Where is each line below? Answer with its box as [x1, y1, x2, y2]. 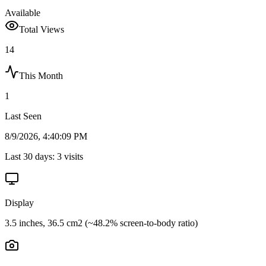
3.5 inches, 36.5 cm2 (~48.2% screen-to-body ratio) [5, 217, 198, 228]
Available [5, 7, 40, 18]
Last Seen [5, 110, 42, 121]
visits [62, 151, 83, 161]
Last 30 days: [5, 151, 57, 161]
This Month [19, 70, 63, 81]
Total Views [19, 24, 64, 34]
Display [5, 197, 34, 208]
